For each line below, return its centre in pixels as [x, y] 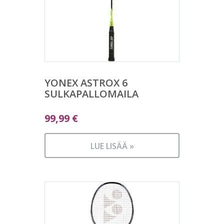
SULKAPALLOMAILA [91, 94]
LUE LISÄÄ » [112, 146]
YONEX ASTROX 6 [86, 83]
